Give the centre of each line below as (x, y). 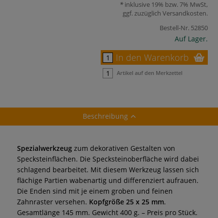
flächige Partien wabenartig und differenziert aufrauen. (108, 180)
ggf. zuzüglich (143, 13)
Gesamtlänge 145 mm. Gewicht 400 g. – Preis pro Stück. (107, 212)
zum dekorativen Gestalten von (124, 148)
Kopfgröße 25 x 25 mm (127, 201)
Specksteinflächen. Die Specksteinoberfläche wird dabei (108, 159)
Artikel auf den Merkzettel (150, 73)
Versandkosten (184, 13)
